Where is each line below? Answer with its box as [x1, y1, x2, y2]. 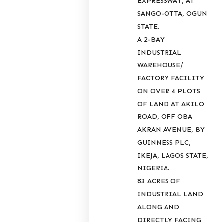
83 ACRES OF [137, 176, 181, 185]
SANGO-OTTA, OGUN [137, 9, 208, 18]
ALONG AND [137, 202, 180, 211]
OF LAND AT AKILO [137, 99, 205, 108]
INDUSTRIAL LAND [137, 189, 204, 198]
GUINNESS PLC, [137, 138, 191, 147]
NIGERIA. [137, 164, 170, 172]
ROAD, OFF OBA [137, 112, 193, 121]
